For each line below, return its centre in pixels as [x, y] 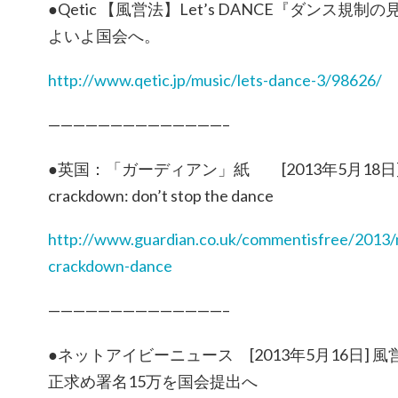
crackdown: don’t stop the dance [161, 195]
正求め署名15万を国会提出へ [153, 382]
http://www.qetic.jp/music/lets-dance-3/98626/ [215, 80]
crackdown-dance [110, 266]
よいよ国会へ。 [104, 36]
